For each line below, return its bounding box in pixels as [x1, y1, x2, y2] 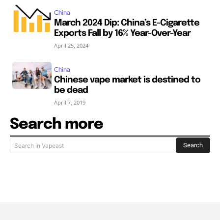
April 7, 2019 [54, 98, 85, 106]
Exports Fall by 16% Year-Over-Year [54, 28, 191, 38]
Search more [10, 116, 103, 132]
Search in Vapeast [14, 141, 64, 149]
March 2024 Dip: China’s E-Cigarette [54, 18, 199, 27]
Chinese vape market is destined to [54, 75, 200, 84]
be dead [54, 85, 88, 95]
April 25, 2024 [54, 41, 88, 49]
